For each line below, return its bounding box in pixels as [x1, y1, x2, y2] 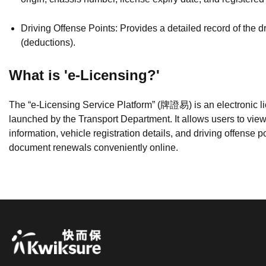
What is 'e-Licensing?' [9, 66, 160, 83]
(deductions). [21, 37, 75, 47]
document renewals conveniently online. [9, 142, 178, 153]
